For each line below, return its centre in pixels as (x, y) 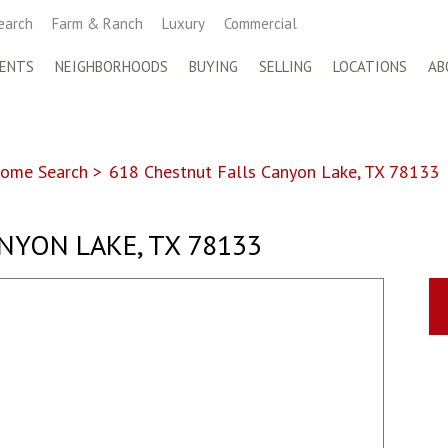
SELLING (285, 66)
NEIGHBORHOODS (111, 66)
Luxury (183, 23)
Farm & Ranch (97, 23)
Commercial (260, 23)
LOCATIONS (370, 66)
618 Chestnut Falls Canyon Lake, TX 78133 (274, 171)
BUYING (213, 66)
